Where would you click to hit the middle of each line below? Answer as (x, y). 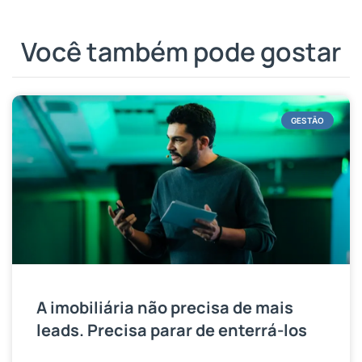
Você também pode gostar (181, 51)
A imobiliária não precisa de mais (165, 307)
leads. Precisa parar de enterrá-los (172, 330)
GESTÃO (307, 120)
